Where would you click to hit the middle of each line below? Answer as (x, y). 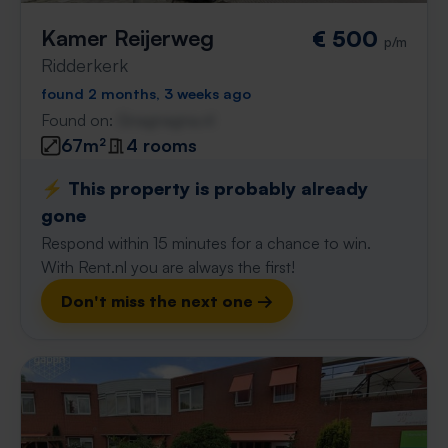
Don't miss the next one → (167, 301)
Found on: (79, 120)
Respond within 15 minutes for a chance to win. (206, 243)
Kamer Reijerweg (127, 37)
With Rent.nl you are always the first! (168, 267)
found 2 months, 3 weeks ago (146, 93)
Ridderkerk (84, 65)
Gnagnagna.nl (165, 120)
